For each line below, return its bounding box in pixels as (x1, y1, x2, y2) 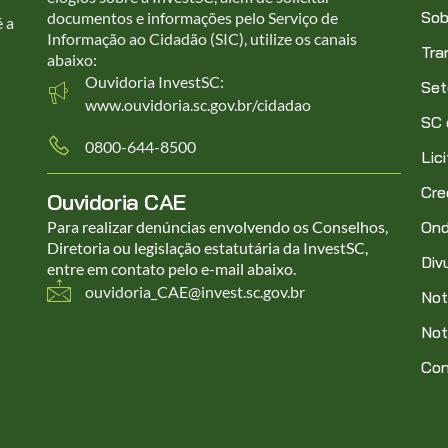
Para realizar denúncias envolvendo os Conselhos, (46, 217, 388, 237)
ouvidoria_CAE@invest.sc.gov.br (84, 281, 305, 301)
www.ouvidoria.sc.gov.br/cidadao (84, 95, 311, 115)
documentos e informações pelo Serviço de (46, 8, 338, 28)
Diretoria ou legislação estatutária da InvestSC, (46, 238, 368, 258)
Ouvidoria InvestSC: (84, 72, 224, 92)
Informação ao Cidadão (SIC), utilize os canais (46, 29, 357, 49)
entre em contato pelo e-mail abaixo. (46, 259, 299, 279)
